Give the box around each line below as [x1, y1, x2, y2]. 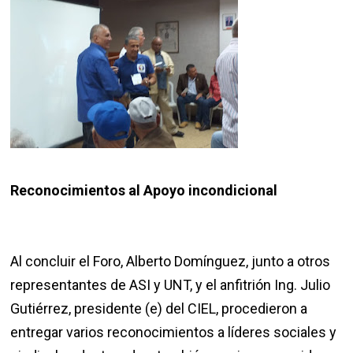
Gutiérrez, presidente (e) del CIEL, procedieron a [10, 300, 308, 318]
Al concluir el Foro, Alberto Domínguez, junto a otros [10, 253, 331, 270]
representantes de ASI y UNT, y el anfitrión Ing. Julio [10, 277, 331, 294]
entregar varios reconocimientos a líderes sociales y [10, 324, 337, 341]
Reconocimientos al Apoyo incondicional [10, 182, 278, 199]
